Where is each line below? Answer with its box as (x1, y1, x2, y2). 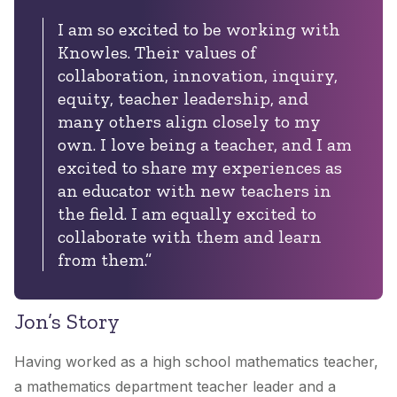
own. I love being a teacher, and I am (58, 134, 352, 156)
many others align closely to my (58, 111, 321, 133)
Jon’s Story (14, 308, 125, 335)
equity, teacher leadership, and (58, 88, 308, 110)
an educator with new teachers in (58, 180, 331, 202)
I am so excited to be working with (58, 19, 340, 41)
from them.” (58, 249, 152, 271)
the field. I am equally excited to (58, 203, 316, 225)
